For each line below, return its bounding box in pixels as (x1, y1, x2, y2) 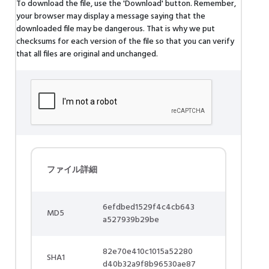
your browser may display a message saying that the (16, 10, 205, 23)
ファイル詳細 (47, 163, 97, 177)
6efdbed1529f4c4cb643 (103, 201, 195, 214)
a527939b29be (103, 213, 159, 227)
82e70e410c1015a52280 (103, 245, 193, 259)
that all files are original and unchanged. (16, 47, 158, 61)
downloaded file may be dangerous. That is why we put (16, 22, 215, 36)
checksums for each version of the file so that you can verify (16, 35, 234, 49)
